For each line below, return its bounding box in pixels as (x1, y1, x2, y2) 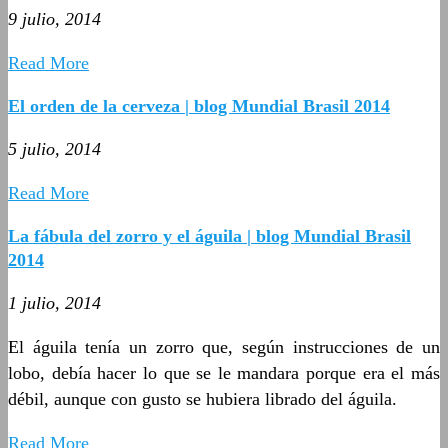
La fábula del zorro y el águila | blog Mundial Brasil (8, 225, 411, 246)
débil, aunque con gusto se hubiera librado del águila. (8, 388, 397, 409)
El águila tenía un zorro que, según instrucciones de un (8, 336, 440, 357)
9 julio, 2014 (8, 8, 101, 29)
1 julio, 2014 (8, 292, 101, 313)
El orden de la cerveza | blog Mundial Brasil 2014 (8, 95, 390, 116)
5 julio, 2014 (8, 138, 101, 159)
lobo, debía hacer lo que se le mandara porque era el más (8, 362, 440, 383)
